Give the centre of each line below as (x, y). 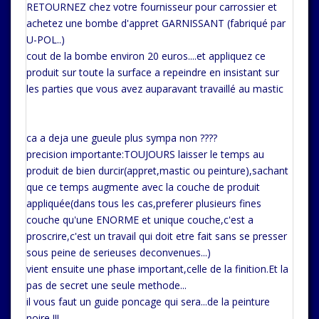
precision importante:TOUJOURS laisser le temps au (145, 154)
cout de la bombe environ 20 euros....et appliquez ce (146, 56)
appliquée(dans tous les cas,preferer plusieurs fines (144, 203)
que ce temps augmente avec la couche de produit (143, 187)
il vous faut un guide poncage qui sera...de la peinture (148, 302)
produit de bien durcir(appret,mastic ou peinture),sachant (157, 171)
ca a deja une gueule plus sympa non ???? (122, 138)
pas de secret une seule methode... (106, 285)
